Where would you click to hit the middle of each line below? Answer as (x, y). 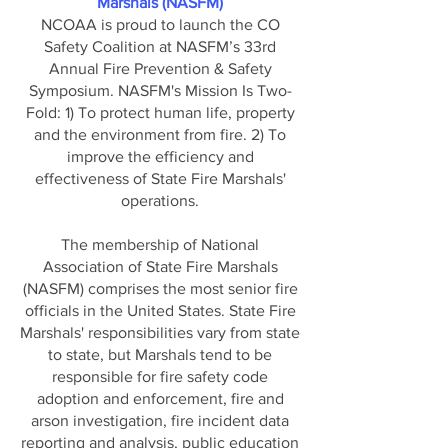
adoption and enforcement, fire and (160, 398)
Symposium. (73, 90)
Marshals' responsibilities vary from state (160, 332)
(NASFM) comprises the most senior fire (160, 288)
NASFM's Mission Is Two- (204, 90)
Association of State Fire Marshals (160, 266)
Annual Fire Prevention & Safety (160, 68)
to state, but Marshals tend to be (160, 354)
